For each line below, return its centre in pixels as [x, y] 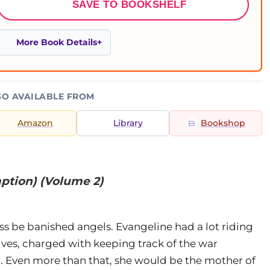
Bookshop [223, 123]
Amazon [35, 123]
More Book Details [57, 42]
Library [128, 123]
